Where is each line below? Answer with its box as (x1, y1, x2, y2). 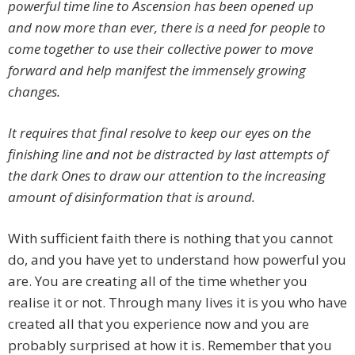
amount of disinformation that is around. (8, 188, 258, 207)
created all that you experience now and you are (8, 315, 309, 334)
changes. (8, 82, 67, 101)
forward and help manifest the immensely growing (8, 61, 306, 80)
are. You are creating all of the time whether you (8, 272, 307, 291)
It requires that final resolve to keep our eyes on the (8, 124, 311, 143)
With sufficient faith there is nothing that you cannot (8, 229, 333, 248)
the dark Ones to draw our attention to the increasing (8, 166, 326, 185)
